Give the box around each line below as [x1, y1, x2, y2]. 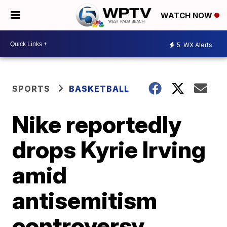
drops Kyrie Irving [12, 135, 206, 164]
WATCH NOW [161, 11, 214, 21]
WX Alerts [182, 41, 212, 49]
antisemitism [12, 186, 158, 214]
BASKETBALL [69, 84, 130, 94]
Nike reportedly [12, 110, 182, 138]
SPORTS [12, 84, 51, 94]
